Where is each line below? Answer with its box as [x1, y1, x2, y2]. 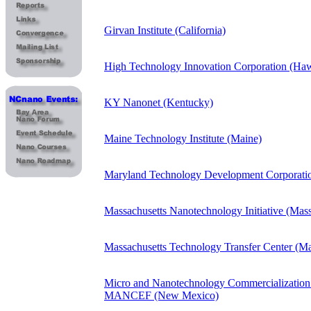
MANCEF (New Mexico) [104, 289, 219, 301]
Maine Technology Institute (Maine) [104, 133, 262, 144]
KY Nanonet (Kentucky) [104, 96, 213, 108]
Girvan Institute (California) [104, 24, 226, 36]
